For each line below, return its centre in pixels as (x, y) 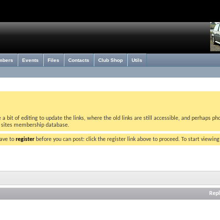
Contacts (79, 60)
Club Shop (110, 60)
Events (30, 60)
